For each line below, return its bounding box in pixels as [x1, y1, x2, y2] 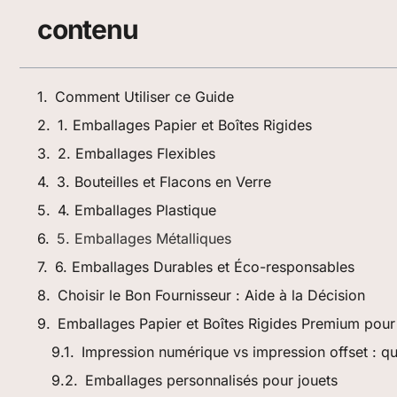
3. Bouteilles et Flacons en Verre [57, 173, 271, 191]
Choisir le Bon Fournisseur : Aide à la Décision [58, 286, 365, 305]
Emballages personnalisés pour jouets [85, 371, 338, 390]
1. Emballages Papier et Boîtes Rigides [58, 116, 312, 135]
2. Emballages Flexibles [58, 144, 215, 163]
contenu [37, 13, 138, 46]
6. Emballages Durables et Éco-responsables [55, 258, 354, 276]
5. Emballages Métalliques [57, 230, 231, 248]
